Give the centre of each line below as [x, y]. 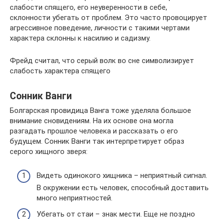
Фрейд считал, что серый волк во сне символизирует [102, 61]
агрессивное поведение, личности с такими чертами [100, 28]
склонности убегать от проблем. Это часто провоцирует [109, 18]
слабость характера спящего [60, 71]
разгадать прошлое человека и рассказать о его [94, 131]
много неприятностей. [75, 198]
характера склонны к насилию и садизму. [80, 38]
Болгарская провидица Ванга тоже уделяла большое [100, 111]
